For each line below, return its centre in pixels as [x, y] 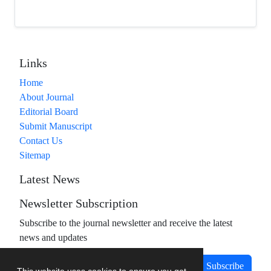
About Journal [47, 97]
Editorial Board [49, 112]
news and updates [53, 238]
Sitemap [35, 155]
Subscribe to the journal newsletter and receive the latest [126, 223]
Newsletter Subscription [79, 204]
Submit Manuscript [56, 126]
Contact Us [41, 141]
